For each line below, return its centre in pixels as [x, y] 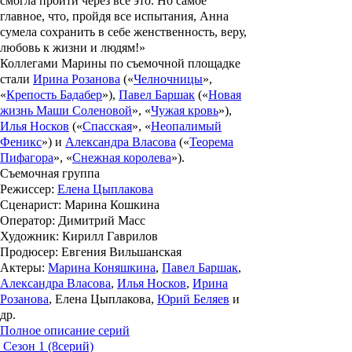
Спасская [107, 126]
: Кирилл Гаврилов [107, 236]
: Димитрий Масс [99, 221]
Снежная [98, 158]
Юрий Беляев [193, 299]
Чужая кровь [185, 111]
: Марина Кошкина [109, 205]
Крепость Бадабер [54, 95]
